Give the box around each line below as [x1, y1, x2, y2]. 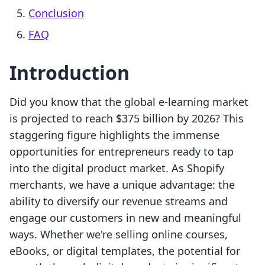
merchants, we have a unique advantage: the [9, 177, 235, 192]
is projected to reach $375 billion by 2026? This [9, 111, 244, 126]
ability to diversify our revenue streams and [9, 194, 228, 209]
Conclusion [28, 6, 84, 21]
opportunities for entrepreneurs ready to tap [9, 144, 234, 159]
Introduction [9, 60, 130, 86]
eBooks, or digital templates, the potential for [9, 244, 240, 258]
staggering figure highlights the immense [9, 128, 219, 143]
